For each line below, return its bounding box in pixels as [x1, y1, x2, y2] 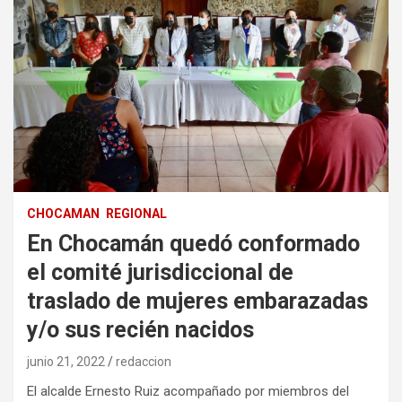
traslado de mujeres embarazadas [27, 288, 368, 315]
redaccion [116, 354, 171, 370]
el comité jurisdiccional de [27, 259, 293, 286]
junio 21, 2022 [27, 354, 105, 370]
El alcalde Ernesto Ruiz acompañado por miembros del [27, 383, 353, 400]
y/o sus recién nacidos [27, 317, 254, 344]
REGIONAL [106, 206, 167, 222]
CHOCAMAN [27, 206, 100, 222]
